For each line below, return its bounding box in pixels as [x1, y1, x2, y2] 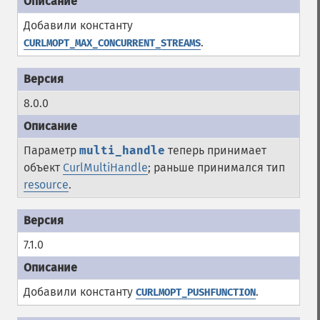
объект [24, 161, 63, 174]
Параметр [24, 144, 79, 157]
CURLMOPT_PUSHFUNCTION [136, 286, 256, 299]
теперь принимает [165, 144, 266, 157]
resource [24, 178, 69, 191]
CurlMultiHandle [63, 161, 148, 174]
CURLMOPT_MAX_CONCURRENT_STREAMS [24, 37, 201, 49]
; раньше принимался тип [148, 161, 285, 174]
